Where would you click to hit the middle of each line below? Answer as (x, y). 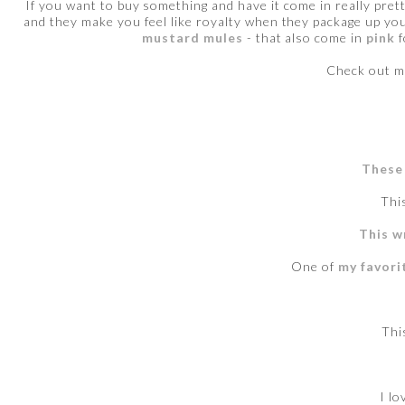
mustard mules (192, 38)
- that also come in (305, 38)
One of (314, 267)
